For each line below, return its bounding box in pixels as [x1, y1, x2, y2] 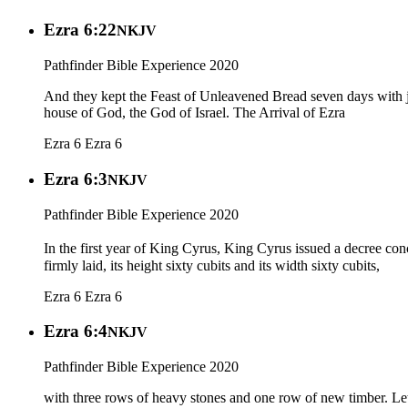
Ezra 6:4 [44, 321, 107, 342]
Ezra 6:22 [44, 20, 117, 40]
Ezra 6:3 [44, 168, 107, 189]
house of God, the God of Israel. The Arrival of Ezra [44, 105, 345, 121]
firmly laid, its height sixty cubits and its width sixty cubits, [44, 257, 380, 273]
